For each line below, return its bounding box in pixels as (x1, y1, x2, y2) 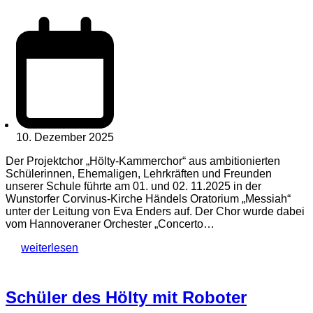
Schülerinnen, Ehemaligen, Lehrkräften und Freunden (6, 168, 272, 180)
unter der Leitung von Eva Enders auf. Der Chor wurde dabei (6, 205, 305, 217)
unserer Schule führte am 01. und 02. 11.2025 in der (6, 180, 261, 192)
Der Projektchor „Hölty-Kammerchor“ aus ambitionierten (6, 155, 280, 167)
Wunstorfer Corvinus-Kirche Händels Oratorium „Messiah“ (6, 193, 291, 205)
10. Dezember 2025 (16, 131, 114, 143)
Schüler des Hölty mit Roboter (6, 287, 247, 307)
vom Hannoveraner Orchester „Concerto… (6, 218, 214, 230)
